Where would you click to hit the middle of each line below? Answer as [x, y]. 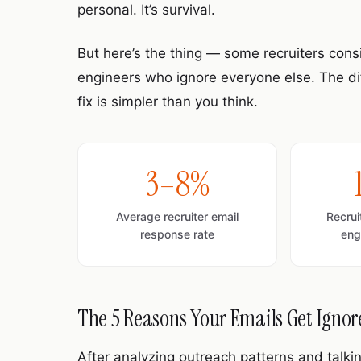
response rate [177, 234]
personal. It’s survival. [146, 10]
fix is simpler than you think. [168, 102]
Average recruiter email [177, 216]
